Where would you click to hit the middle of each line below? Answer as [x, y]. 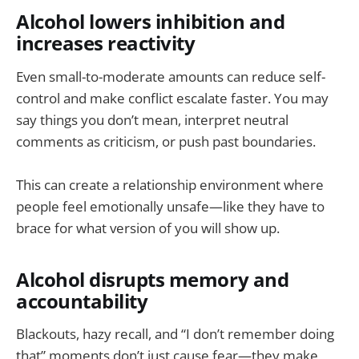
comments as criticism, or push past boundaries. [166, 141]
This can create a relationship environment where [170, 184]
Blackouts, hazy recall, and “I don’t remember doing [175, 334]
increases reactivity [106, 43]
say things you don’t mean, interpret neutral [152, 119]
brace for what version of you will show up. [148, 228]
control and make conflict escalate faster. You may [172, 98]
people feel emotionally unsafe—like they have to [170, 206]
